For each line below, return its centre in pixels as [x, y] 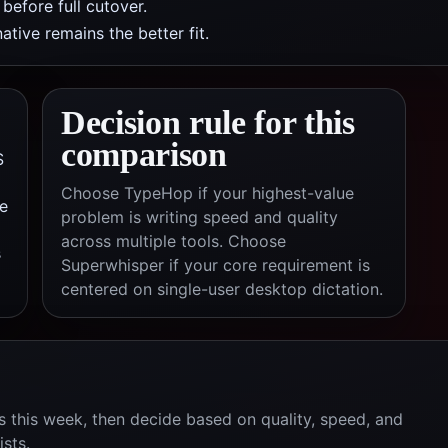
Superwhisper [112, 265]
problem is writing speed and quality [199, 217]
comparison [144, 154]
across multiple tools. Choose [173, 241]
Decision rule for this [208, 122]
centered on [109, 289]
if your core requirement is [267, 265]
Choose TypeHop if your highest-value [207, 193]
